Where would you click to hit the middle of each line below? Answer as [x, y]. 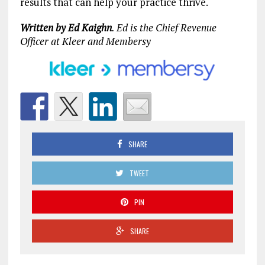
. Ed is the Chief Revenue [164, 27]
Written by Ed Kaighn [66, 27]
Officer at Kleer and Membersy [85, 41]
